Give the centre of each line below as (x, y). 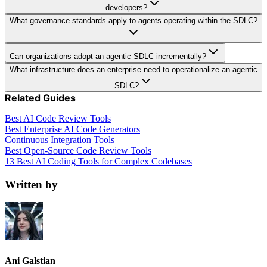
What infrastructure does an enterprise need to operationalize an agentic (133, 69)
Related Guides (40, 97)
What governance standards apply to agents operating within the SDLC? (133, 20)
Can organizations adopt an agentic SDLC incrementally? (108, 56)
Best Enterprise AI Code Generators (72, 129)
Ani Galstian (30, 260)
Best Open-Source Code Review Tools (78, 150)
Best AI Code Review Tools (58, 118)
